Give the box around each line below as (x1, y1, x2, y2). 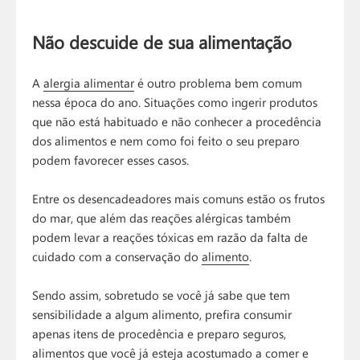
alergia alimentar (43, 74, 135, 91)
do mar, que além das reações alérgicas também (32, 209, 292, 226)
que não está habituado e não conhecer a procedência (32, 112, 322, 129)
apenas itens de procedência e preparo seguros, (32, 325, 287, 342)
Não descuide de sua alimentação (32, 29, 292, 54)
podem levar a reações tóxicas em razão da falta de (32, 228, 309, 245)
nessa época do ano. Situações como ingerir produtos (32, 93, 318, 110)
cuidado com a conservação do (32, 247, 202, 264)
